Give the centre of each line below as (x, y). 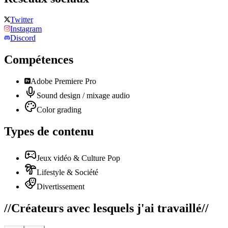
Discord (23, 38)
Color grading (59, 110)
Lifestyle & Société (67, 173)
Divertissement (61, 187)
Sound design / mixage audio (83, 96)
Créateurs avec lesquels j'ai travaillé (106, 208)
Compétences (39, 60)
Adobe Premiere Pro (63, 81)
